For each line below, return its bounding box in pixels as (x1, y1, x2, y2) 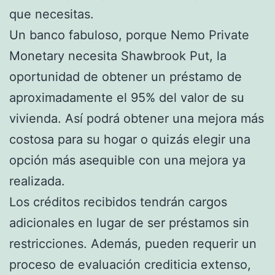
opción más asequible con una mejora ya (9, 152, 246, 168)
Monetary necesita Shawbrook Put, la (9, 48, 227, 63)
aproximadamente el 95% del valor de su (9, 90, 244, 105)
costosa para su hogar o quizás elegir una (9, 131, 250, 147)
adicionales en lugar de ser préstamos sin (9, 215, 249, 230)
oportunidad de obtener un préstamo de (9, 69, 242, 84)
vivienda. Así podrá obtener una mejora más (9, 110, 264, 126)
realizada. (9, 173, 65, 188)
